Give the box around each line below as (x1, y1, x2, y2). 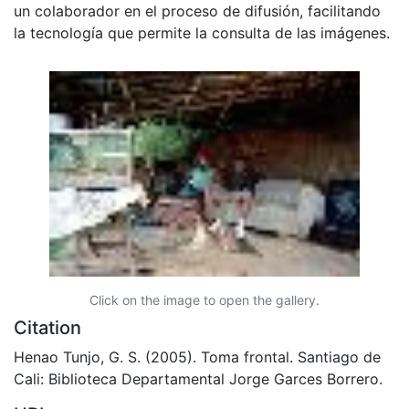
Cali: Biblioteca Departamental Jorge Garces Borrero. (14, 369, 383, 388)
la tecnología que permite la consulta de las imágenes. (14, 23, 390, 42)
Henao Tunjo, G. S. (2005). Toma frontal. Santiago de (14, 347, 381, 366)
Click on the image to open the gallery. (89, 291, 320, 308)
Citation (14, 316, 81, 339)
